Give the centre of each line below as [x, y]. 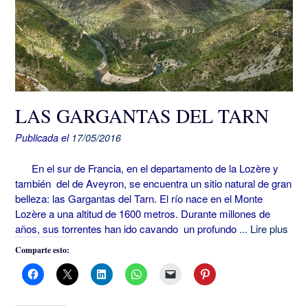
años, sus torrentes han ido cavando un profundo [127, 228]
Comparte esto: [42, 250]
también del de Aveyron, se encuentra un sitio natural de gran [153, 183]
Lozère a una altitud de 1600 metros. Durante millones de [143, 213]
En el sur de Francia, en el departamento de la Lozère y [147, 168]
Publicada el [43, 138]
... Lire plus [264, 228]
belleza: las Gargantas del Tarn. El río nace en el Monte [139, 198]
